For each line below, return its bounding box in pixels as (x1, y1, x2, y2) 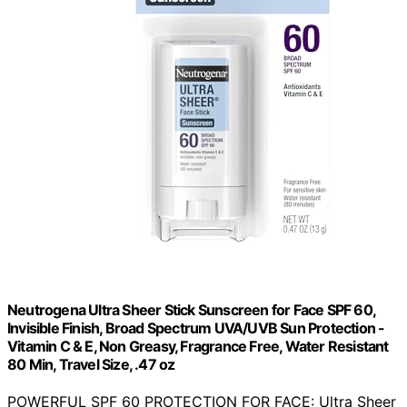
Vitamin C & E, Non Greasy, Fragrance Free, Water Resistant (7, 336, 389, 355)
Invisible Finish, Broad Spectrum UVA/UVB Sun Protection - (7, 318, 385, 337)
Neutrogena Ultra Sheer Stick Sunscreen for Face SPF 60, (7, 300, 376, 319)
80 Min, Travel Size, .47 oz (7, 354, 175, 373)
